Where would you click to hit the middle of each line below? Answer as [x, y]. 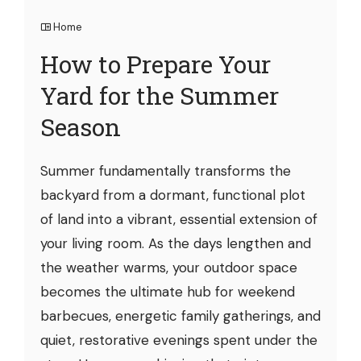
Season [81, 127]
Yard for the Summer [160, 95]
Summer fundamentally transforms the [166, 170]
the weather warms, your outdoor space [169, 267]
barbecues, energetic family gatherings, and [180, 315]
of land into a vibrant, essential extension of [179, 219]
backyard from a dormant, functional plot [173, 195]
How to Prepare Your [156, 64]
